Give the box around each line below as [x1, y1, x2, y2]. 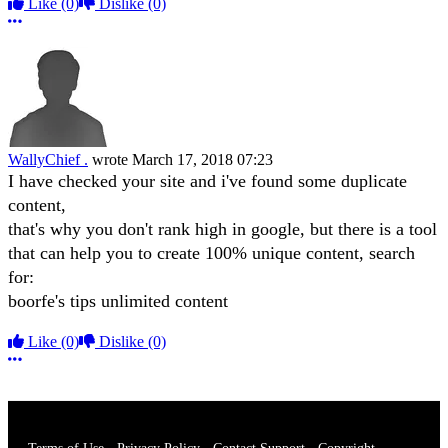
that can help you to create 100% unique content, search [8, 243, 415, 264]
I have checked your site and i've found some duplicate [8, 171, 407, 192]
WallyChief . [8, 151, 88, 169]
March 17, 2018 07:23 [132, 151, 273, 169]
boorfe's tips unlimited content [8, 291, 228, 312]
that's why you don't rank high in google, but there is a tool [8, 219, 437, 240]
